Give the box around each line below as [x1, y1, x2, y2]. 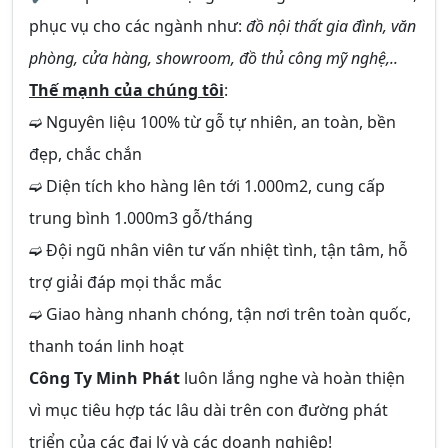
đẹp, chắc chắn [29, 143, 142, 165]
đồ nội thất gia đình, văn [246, 15, 416, 37]
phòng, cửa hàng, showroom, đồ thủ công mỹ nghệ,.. [29, 47, 398, 69]
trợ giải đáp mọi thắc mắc [29, 271, 222, 293]
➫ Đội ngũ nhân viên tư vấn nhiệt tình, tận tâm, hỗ [29, 239, 408, 261]
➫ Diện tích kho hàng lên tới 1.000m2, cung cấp [29, 175, 385, 197]
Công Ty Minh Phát [29, 367, 180, 389]
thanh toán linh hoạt [29, 335, 184, 357]
